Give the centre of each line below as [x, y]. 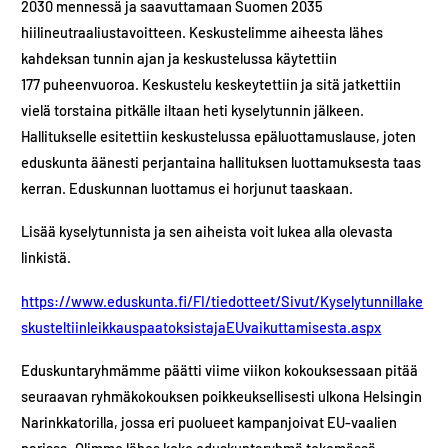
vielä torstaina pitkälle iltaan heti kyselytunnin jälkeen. [193, 109]
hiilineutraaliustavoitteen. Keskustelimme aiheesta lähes [202, 31]
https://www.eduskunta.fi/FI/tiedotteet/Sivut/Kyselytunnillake [222, 300]
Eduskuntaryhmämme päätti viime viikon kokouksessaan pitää [220, 370]
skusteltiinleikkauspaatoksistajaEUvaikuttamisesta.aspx [201, 326]
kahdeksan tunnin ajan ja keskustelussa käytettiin [179, 57]
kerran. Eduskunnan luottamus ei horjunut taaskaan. [187, 187]
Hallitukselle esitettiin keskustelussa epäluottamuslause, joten [219, 135]
